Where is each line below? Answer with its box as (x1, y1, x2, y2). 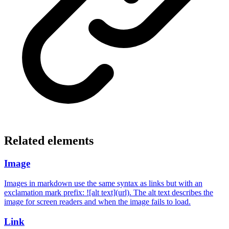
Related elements (4, 134, 94, 148)
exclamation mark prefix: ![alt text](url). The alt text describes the (4, 188, 213, 197)
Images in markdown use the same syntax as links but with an (4, 178, 202, 188)
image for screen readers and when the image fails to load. (4, 197, 191, 206)
